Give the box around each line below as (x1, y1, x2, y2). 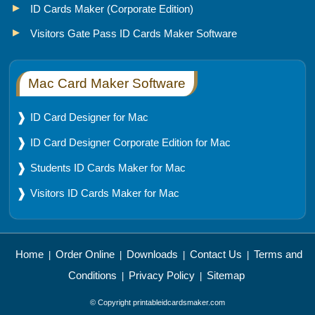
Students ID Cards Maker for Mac (30, 161, 186, 174)
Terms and (253, 247, 302, 260)
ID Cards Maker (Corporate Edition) (30, 2, 193, 15)
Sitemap (207, 269, 245, 281)
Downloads (126, 247, 178, 260)
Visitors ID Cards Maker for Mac (30, 186, 179, 199)
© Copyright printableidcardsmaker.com (90, 297, 225, 307)
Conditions (68, 269, 117, 281)
